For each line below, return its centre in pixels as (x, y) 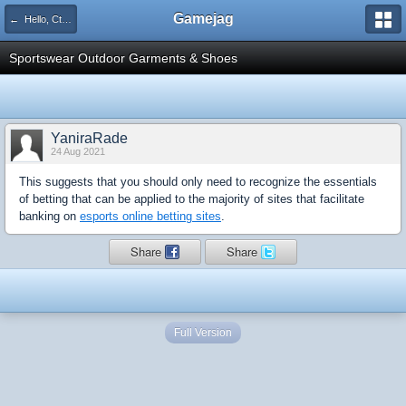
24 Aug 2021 (78, 151)
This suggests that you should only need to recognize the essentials (198, 182)
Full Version (203, 333)
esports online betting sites (150, 216)
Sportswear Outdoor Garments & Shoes (123, 58)
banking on (49, 216)
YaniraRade (89, 138)
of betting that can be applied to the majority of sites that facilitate (192, 199)
